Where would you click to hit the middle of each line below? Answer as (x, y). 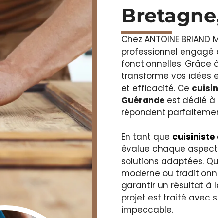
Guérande (143, 100)
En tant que (147, 137)
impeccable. (147, 210)
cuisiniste (194, 137)
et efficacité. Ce (157, 88)
